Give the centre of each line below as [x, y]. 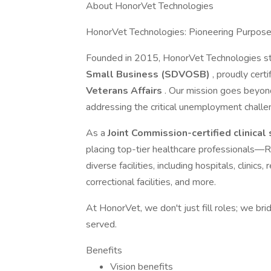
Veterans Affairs [125, 91]
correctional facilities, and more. [151, 182]
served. [101, 224]
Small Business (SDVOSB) [148, 74]
